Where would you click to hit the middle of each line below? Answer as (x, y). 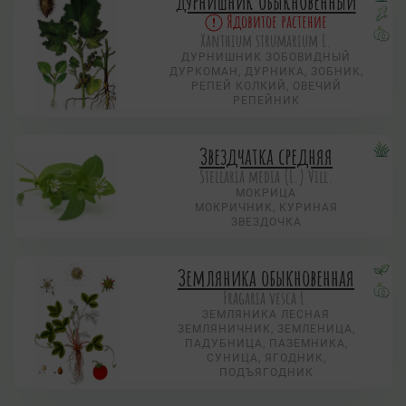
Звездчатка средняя (266, 155)
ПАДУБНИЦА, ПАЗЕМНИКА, (266, 343)
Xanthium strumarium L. (266, 40)
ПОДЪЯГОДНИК (266, 372)
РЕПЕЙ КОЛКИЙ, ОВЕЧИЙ (266, 86)
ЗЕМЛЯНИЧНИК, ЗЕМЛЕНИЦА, (266, 329)
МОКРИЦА (266, 193)
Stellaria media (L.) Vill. (266, 176)
